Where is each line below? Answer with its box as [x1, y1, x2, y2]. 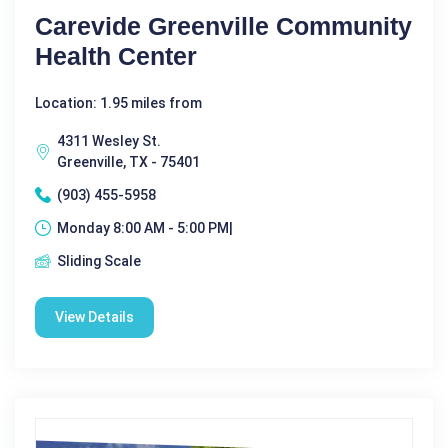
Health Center [35, 41, 197, 70]
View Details [55, 308, 134, 325]
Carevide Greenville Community [35, 11, 412, 40]
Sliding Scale [57, 252, 141, 269]
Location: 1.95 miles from [35, 94, 202, 111]
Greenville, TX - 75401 [57, 153, 200, 170]
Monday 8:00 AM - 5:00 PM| [57, 219, 233, 236]
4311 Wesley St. [57, 132, 161, 149]
